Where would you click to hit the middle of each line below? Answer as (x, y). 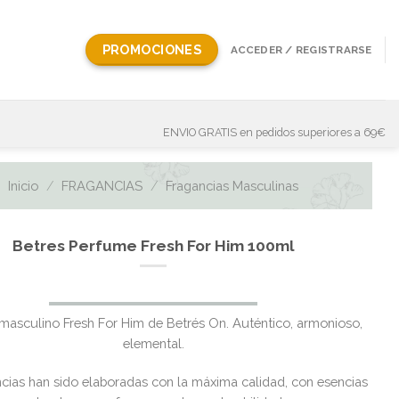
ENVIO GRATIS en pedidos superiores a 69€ (274, 132)
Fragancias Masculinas (232, 186)
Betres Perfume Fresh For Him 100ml (153, 246)
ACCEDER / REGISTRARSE (301, 50)
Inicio (24, 186)
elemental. (153, 344)
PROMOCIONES (152, 49)
